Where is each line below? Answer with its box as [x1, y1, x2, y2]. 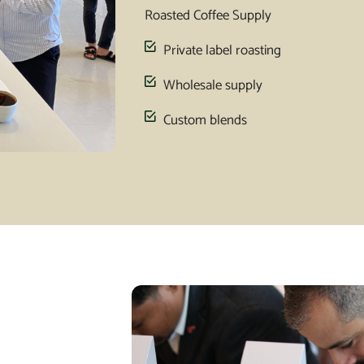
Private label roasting [162, 38, 281, 62]
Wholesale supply [162, 73, 262, 97]
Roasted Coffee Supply [145, 3, 271, 27]
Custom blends [162, 108, 247, 132]
